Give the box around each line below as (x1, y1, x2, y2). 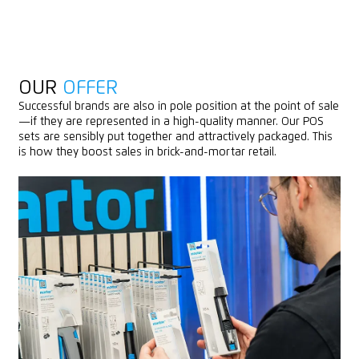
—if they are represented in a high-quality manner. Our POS (18, 116, 324, 128)
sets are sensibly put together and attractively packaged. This (18, 131, 333, 143)
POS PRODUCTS (62, 238, 198, 258)
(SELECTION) (197, 238, 309, 258)
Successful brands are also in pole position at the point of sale (18, 101, 339, 113)
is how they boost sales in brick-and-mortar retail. (18, 147, 276, 159)
